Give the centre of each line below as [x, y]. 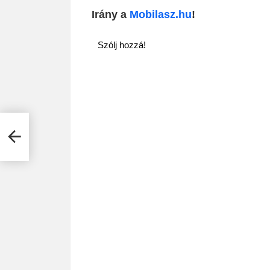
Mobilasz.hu [161, 14]
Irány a [111, 14]
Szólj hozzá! [122, 45]
